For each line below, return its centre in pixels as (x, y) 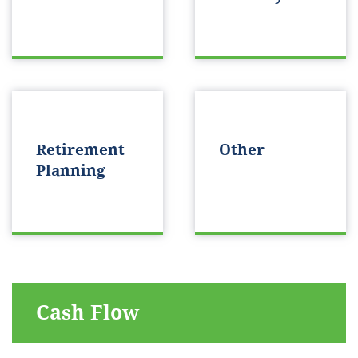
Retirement (80, 149)
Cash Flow (88, 312)
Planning (71, 170)
